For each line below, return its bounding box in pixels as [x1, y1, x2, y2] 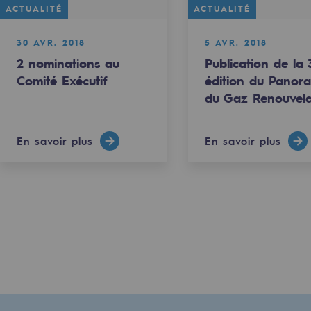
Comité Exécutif [16, 72, 108, 89]
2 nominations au [16, 54, 119, 72]
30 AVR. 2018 [16, 36, 85, 48]
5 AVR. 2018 [205, 36, 268, 48]
